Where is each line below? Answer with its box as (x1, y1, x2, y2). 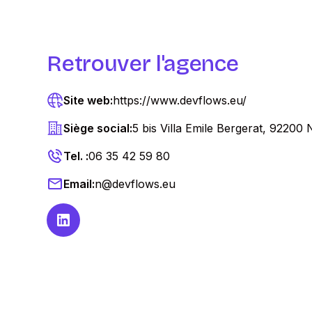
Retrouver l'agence (47, 50, 239, 77)
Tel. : (63, 149, 89, 163)
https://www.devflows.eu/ (113, 93, 247, 107)
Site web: (63, 93, 114, 107)
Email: (63, 177, 95, 191)
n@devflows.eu (95, 177, 176, 191)
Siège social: (63, 121, 133, 135)
